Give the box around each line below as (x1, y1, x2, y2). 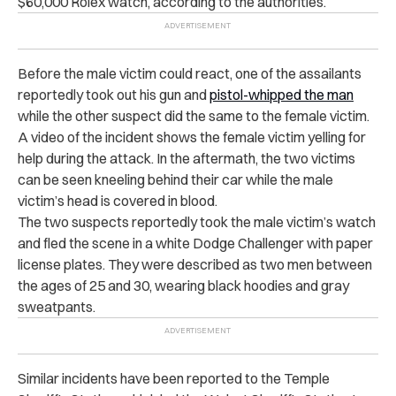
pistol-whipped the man (209, 85, 354, 103)
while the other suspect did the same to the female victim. (18, 106, 369, 125)
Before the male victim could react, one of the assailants (18, 64, 362, 82)
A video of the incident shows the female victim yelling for (18, 127, 366, 146)
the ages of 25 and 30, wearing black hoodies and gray (18, 276, 349, 294)
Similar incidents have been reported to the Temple (18, 369, 330, 387)
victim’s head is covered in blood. (18, 191, 217, 209)
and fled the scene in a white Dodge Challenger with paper (18, 233, 373, 252)
